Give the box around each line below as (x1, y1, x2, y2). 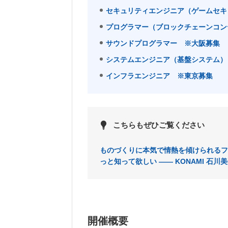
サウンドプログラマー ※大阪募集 (106, 39, 220, 47)
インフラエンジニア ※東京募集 (106, 72, 213, 80)
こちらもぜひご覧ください (113, 121, 205, 129)
